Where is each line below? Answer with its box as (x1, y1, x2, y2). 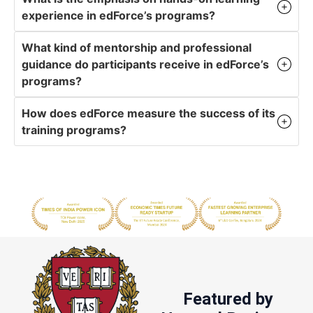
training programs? (22, 123, 126, 138)
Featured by (182, 289, 273, 309)
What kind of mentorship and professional (22, 41, 252, 55)
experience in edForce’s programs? (22, 8, 215, 23)
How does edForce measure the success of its (22, 106, 275, 121)
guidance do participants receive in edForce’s (22, 57, 269, 72)
